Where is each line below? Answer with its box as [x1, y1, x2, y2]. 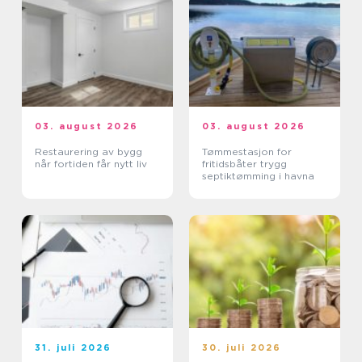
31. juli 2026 [35, 342, 112, 354]
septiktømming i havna [202, 170, 314, 183]
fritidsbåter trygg [202, 158, 260, 170]
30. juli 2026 [202, 342, 282, 354]
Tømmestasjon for [202, 145, 292, 158]
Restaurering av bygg [35, 145, 142, 158]
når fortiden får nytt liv [35, 158, 147, 170]
